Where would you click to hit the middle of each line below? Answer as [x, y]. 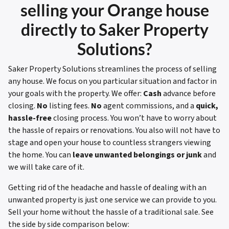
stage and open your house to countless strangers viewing [110, 143]
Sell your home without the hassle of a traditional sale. [105, 212]
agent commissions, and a [149, 106]
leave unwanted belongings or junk [137, 155]
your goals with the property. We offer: [76, 94]
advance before [189, 94]
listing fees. [69, 106]
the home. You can [40, 155]
